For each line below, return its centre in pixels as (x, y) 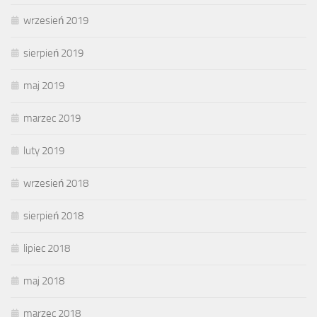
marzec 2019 (52, 119)
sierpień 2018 (53, 216)
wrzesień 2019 (56, 21)
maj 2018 (44, 281)
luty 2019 (44, 151)
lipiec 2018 (47, 249)
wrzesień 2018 (56, 184)
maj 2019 (44, 86)
